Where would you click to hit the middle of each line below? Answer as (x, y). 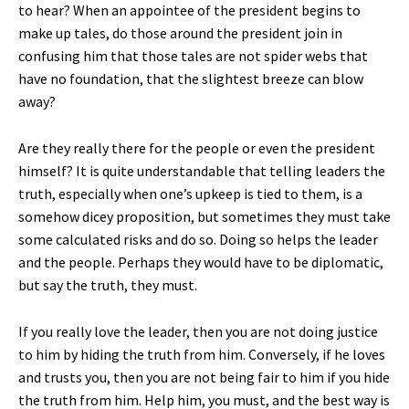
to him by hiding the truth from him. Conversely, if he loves (202, 355)
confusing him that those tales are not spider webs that (193, 56)
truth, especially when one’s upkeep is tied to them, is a (190, 194)
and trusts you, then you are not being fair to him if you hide (204, 378)
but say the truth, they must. (108, 285)
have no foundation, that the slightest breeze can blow (191, 79)
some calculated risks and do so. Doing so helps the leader (198, 240)
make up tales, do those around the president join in (180, 33)
